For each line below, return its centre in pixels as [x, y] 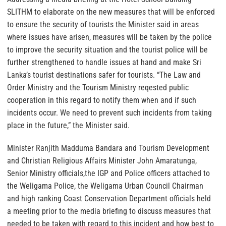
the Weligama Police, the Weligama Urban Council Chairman [105, 186]
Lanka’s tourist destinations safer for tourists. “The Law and [104, 75]
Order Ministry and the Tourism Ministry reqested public [98, 87]
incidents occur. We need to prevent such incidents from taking [109, 112]
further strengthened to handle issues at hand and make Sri [104, 62]
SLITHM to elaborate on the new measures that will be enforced [111, 12]
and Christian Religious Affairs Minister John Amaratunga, [102, 160]
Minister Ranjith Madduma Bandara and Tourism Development [108, 148]
